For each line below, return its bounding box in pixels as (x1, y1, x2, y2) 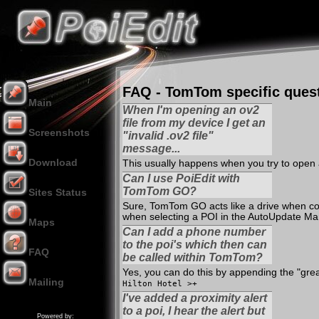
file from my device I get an (122, 117, 266, 129)
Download (28, 157, 78, 168)
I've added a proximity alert (122, 292, 267, 304)
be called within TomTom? (122, 251, 263, 263)
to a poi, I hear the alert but (122, 305, 265, 317)
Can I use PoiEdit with (122, 172, 240, 184)
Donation (2, 289, 43, 300)
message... (122, 142, 180, 155)
